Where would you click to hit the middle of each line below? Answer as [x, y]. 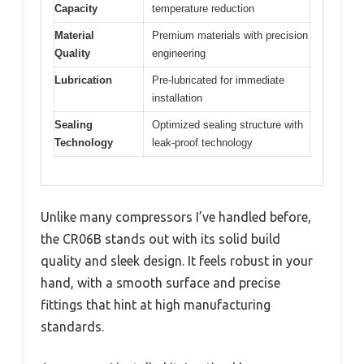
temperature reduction [203, 9]
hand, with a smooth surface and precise [160, 282]
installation [177, 98]
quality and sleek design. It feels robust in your [177, 260]
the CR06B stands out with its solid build [160, 238]
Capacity [76, 9]
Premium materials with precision [230, 36]
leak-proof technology [202, 143]
